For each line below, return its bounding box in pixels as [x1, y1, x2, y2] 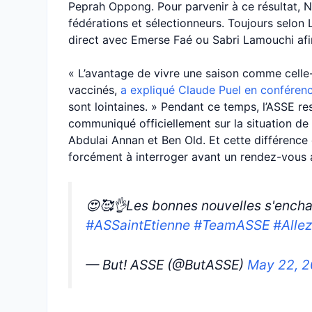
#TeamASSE [194, 217, 270, 233]
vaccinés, [68, 83, 120, 97]
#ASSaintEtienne [86, 217, 190, 233]
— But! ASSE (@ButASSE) [86, 256, 247, 273]
